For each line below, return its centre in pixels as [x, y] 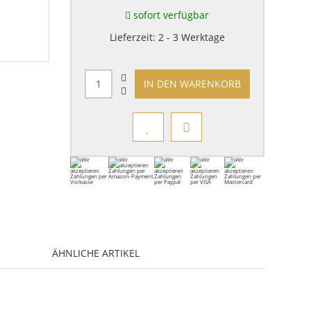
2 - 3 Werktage [191, 37]
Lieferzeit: [134, 37]
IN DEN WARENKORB [192, 84]
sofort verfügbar [170, 15]
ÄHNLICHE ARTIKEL [95, 253]
